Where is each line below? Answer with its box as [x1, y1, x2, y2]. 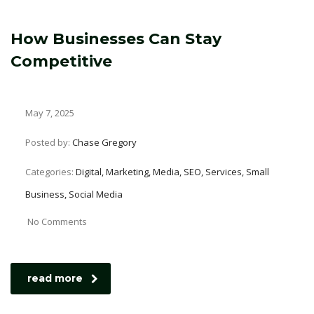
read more [27, 272, 83, 285]
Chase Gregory [72, 136, 137, 149]
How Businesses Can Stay [11, 29, 221, 48]
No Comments [27, 215, 87, 228]
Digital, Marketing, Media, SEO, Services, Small [76, 165, 269, 178]
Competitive [11, 52, 112, 71]
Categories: [25, 165, 76, 178]
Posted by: [25, 136, 72, 149]
